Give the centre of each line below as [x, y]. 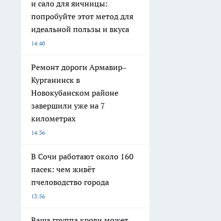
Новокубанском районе [75, 93]
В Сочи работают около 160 [82, 157]
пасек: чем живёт [63, 169]
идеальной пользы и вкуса [80, 29]
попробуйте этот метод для [82, 17]
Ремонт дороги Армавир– [79, 67]
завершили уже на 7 [68, 106]
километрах [53, 119]
